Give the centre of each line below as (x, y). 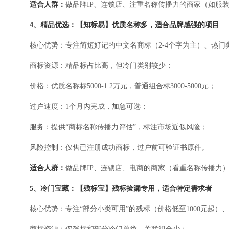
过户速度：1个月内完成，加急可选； (89, 107)
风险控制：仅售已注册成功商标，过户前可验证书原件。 (119, 148)
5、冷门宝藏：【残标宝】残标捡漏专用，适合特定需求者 (121, 189)
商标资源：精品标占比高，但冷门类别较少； (101, 66)
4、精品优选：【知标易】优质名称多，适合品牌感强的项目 (124, 25)
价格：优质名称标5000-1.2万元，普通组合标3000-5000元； (123, 86)
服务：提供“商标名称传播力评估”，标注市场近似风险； (119, 127)
